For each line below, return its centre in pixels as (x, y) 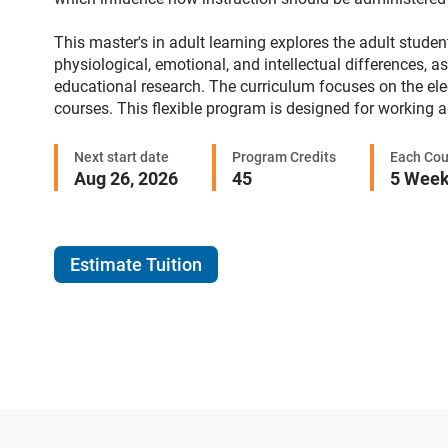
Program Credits (283, 156)
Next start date (121, 156)
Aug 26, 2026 (125, 178)
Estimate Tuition (135, 264)
